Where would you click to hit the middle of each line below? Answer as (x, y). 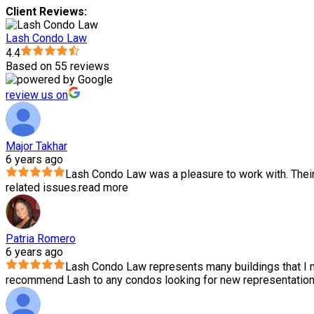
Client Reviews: (46, 12)
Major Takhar (36, 146)
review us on (37, 95)
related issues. (42, 188)
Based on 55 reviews (57, 67)
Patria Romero (41, 239)
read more (103, 188)
